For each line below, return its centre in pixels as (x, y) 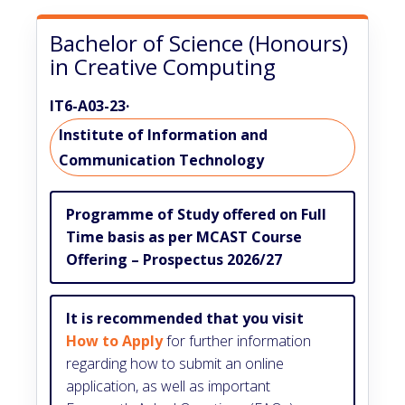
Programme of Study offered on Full (196, 214)
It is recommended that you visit (185, 318)
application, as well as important (168, 386)
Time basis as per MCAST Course (184, 236)
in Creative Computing (163, 66)
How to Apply (114, 340)
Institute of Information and (163, 134)
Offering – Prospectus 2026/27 (174, 259)
